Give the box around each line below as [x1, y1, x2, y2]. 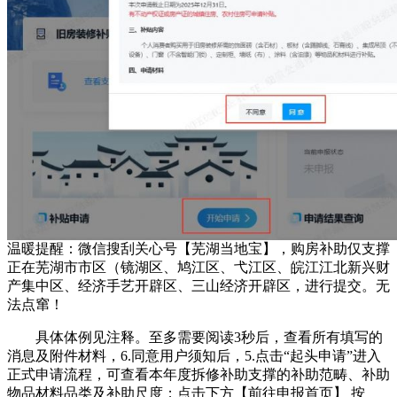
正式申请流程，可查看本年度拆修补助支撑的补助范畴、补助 [7, 366, 390, 382]
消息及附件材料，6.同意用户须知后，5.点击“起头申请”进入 [7, 347, 381, 363]
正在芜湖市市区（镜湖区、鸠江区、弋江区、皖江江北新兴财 [7, 259, 390, 275]
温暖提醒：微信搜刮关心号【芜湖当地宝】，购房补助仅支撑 [7, 240, 390, 256]
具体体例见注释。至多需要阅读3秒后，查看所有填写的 [7, 329, 383, 345]
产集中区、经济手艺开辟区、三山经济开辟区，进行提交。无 [7, 277, 390, 293]
